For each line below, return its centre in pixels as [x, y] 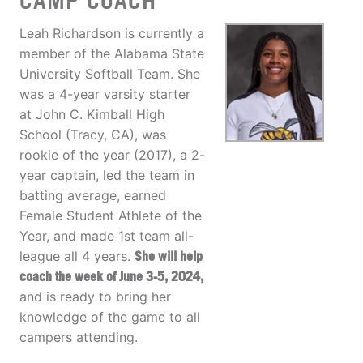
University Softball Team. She [110, 74]
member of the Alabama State [112, 54]
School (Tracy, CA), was [93, 135]
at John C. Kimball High [92, 115]
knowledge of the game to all [110, 317]
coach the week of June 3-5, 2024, [111, 277]
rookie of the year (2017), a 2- [112, 155]
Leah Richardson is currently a [112, 34]
